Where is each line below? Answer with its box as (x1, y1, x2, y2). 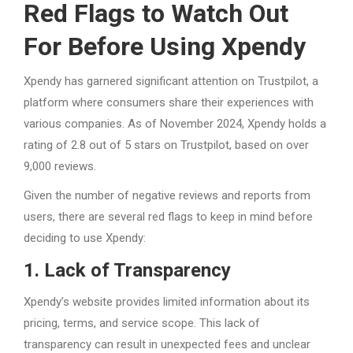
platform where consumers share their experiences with (24, 95, 314, 110)
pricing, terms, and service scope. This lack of (24, 315, 260, 330)
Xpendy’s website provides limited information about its (24, 294, 310, 309)
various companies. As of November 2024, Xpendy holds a (24, 116, 326, 131)
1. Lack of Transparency (24, 258, 231, 281)
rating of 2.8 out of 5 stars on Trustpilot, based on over (24, 137, 309, 152)
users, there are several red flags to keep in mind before (24, 209, 313, 224)
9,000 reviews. (24, 158, 96, 173)
